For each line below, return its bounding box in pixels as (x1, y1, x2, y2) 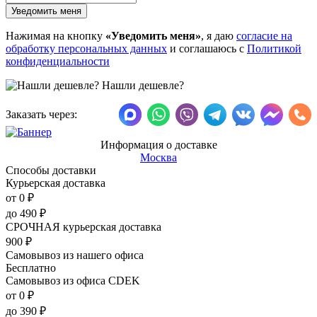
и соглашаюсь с (167, 42, 247, 54)
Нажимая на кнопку (6, 29, 105, 42)
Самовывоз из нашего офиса (6, 248, 144, 261)
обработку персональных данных (6, 42, 167, 54)
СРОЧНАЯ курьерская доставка (6, 220, 161, 233)
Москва (140, 151, 177, 163)
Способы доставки (6, 163, 96, 176)
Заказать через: (6, 108, 77, 120)
